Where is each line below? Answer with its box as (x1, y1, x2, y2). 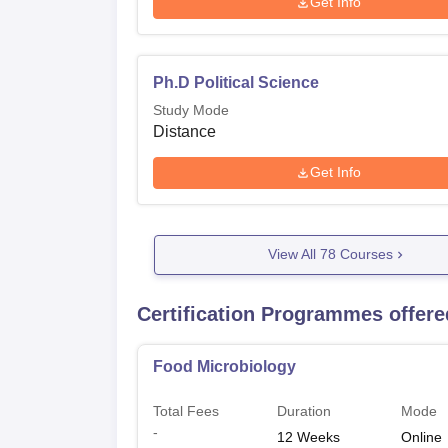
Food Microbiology (153, 357, 296, 375)
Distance (153, 122, 216, 140)
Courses (335, 246, 393, 263)
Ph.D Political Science (153, 73, 319, 91)
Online (401, 428, 443, 445)
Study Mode (153, 101, 229, 118)
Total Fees (153, 402, 219, 419)
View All (267, 246, 320, 263)
